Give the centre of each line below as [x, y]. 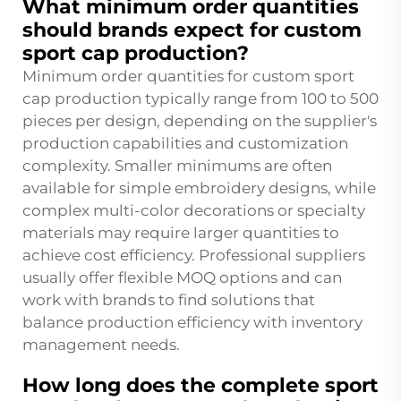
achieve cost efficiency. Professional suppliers [194, 256]
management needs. [101, 345]
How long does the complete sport [200, 386]
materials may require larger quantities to [181, 233]
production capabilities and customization [185, 144]
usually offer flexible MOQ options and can [182, 278]
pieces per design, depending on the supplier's [200, 121]
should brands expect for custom [192, 30]
